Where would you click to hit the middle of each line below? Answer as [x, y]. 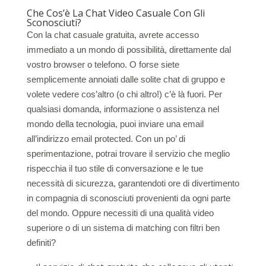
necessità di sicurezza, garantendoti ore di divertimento [133, 183]
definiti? [41, 243]
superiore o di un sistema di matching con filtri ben [123, 228]
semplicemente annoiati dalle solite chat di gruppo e [126, 79]
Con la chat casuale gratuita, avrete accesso [113, 35]
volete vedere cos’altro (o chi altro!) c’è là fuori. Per [124, 94]
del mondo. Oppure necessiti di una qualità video [120, 213]
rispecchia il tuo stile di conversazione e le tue [115, 168]
